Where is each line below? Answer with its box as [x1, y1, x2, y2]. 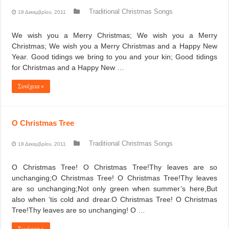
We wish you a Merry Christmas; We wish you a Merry [12, 31, 217, 39]
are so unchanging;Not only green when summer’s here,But [12, 185, 217, 193]
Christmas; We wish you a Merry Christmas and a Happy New [12, 42, 217, 50]
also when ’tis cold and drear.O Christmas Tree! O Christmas [12, 195, 217, 203]
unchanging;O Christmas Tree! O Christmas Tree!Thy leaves [12, 174, 217, 182]
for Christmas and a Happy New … [12, 63, 125, 72]
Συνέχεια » [18, 83, 44, 90]
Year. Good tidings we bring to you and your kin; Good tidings [12, 53, 217, 61]
